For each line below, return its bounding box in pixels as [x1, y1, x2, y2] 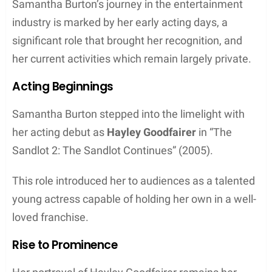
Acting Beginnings [12, 78, 114, 95]
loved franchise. [12, 210, 89, 223]
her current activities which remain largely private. [12, 52, 251, 65]
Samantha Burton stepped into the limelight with [12, 107, 245, 120]
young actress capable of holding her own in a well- [12, 192, 256, 205]
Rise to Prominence [12, 236, 118, 253]
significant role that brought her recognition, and [12, 33, 242, 47]
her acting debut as [12, 125, 107, 138]
